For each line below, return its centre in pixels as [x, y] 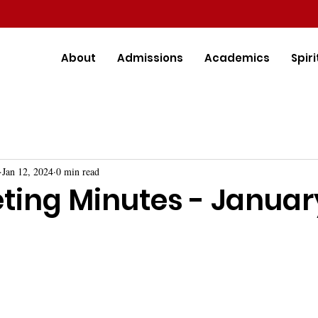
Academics [237, 58]
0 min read [78, 171]
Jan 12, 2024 [28, 171]
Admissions [150, 58]
